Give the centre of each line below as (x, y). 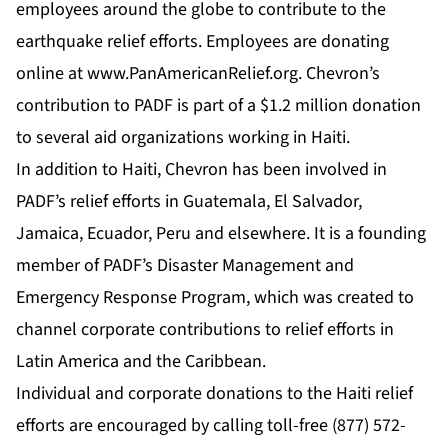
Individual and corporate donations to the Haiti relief (214, 394)
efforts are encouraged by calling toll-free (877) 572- (211, 426)
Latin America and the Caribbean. (141, 362)
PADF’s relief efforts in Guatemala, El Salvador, (189, 202)
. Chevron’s (339, 74)
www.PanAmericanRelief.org (192, 74)
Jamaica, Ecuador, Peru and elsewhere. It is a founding (221, 234)
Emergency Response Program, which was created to (215, 298)
